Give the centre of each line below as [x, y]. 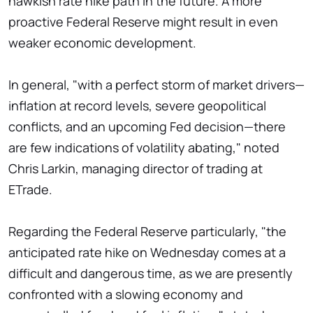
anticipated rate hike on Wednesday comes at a [147, 252]
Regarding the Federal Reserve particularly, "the [147, 231]
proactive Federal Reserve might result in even [143, 21]
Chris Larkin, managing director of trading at [136, 168]
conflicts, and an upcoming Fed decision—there [147, 126]
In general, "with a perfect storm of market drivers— [156, 84]
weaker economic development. [102, 42]
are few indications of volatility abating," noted [144, 147]
